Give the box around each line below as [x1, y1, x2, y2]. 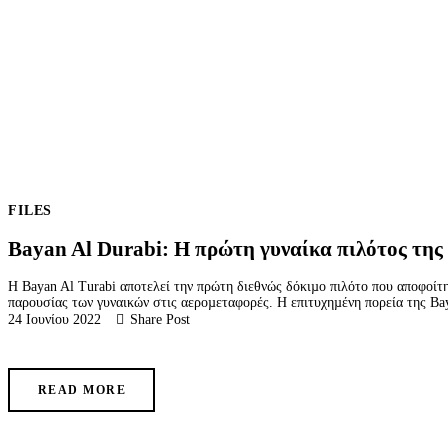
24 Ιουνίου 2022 [8, 312, 101, 328]
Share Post [129, 312, 190, 328]
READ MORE [38, 383, 126, 398]
